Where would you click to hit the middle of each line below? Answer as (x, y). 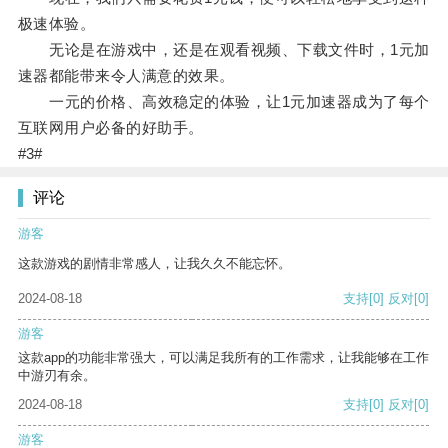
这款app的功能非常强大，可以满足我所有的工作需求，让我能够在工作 (223, 358)
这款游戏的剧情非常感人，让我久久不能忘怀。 (154, 264)
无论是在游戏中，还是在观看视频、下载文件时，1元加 (223, 50)
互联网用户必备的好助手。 (110, 128)
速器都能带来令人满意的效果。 (126, 76)
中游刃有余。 (57, 376)
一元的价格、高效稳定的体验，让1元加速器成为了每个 (223, 102)
